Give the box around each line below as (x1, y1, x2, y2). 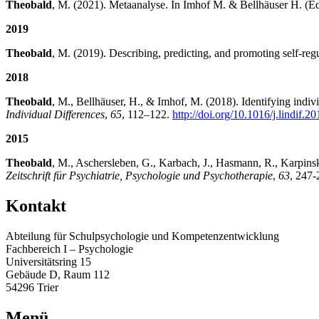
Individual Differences (6, 108, 105, 120)
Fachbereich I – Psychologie (6, 242, 133, 255)
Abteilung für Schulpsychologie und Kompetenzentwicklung (6, 229, 279, 242)
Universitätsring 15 (6, 255, 91, 268)
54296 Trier (6, 281, 58, 293)
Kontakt (6, 196, 66, 215)
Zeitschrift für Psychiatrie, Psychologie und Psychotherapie (6, 169, 273, 182)
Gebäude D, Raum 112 (6, 268, 110, 281)
